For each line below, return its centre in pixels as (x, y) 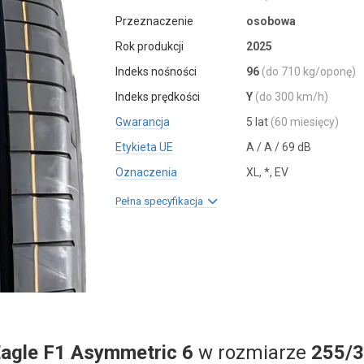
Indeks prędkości (158, 97)
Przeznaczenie (155, 21)
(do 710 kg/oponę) (308, 71)
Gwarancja (143, 122)
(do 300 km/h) (291, 97)
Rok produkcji (150, 46)
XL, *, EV (267, 172)
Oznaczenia (147, 172)
